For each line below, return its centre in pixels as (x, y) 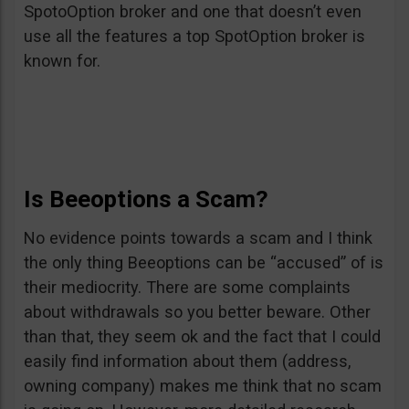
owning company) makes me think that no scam (203, 386)
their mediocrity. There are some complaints (187, 288)
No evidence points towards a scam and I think (198, 238)
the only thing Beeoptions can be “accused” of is (204, 263)
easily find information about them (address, (187, 362)
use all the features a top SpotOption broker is (194, 37)
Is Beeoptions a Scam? (146, 199)
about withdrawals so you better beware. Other (197, 312)
